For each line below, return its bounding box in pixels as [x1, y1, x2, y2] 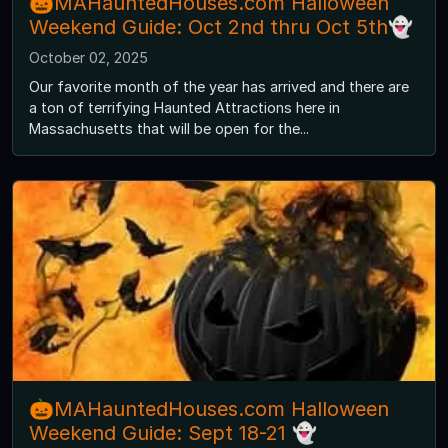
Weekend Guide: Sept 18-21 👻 [29, 421, 317, 446]
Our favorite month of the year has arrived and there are [29, 78, 409, 96]
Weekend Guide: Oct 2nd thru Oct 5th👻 [29, 15, 413, 40]
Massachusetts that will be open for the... [29, 120, 309, 138]
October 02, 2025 [29, 49, 148, 67]
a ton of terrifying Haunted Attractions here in [29, 99, 340, 117]
